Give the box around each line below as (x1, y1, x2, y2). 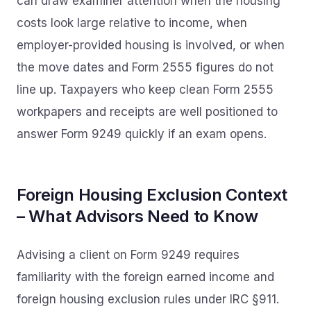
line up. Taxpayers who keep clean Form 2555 (17, 83, 274, 96)
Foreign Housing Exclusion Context (17, 185, 288, 205)
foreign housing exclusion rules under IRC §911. (17, 292, 279, 306)
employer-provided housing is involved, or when (17, 38, 285, 52)
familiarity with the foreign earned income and (17, 270, 274, 284)
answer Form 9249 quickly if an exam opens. (17, 127, 267, 141)
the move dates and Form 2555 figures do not (17, 60, 274, 74)
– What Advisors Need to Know (17, 206, 258, 226)
